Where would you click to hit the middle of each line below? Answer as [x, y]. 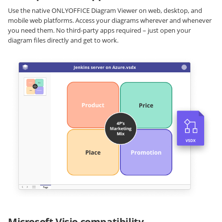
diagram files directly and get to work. [63, 40]
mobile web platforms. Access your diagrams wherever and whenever [110, 20]
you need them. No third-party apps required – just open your [99, 30]
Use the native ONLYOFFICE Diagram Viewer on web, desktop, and [105, 10]
